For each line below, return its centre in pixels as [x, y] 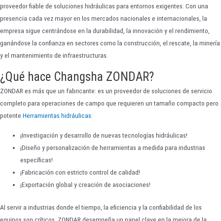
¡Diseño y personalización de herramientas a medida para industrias [113, 148]
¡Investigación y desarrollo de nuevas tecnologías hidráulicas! [104, 135]
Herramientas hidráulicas [57, 116]
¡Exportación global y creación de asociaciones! [86, 185]
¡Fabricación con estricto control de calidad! [80, 172]
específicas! [37, 160]
